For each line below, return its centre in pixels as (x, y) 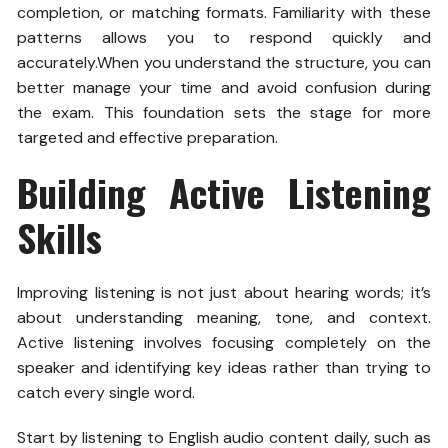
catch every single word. (106, 392)
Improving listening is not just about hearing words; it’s (224, 292)
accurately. (57, 62)
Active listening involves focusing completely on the (224, 342)
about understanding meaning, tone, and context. (224, 317)
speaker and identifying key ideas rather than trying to (224, 367)
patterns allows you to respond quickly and (224, 37)
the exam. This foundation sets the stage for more (224, 112)
